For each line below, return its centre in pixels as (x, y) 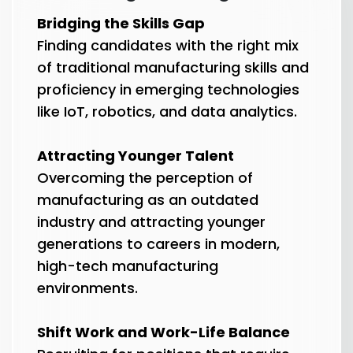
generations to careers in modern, (158, 244)
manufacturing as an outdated (148, 200)
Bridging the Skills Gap (121, 23)
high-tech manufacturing (128, 266)
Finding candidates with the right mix (168, 45)
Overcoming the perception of (145, 178)
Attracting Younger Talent (136, 156)
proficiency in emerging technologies (168, 89)
